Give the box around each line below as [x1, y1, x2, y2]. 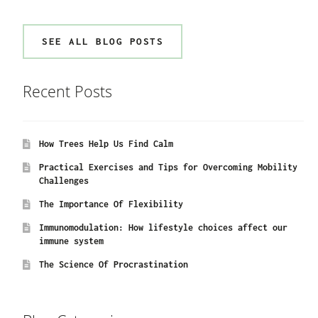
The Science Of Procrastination [38, 258, 188, 270]
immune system [38, 235, 104, 246]
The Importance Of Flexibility [38, 198, 183, 209]
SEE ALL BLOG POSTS [42, 35, 163, 48]
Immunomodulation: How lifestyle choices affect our [38, 221, 287, 233]
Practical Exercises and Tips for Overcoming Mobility [38, 161, 297, 172]
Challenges [38, 175, 89, 186]
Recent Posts [23, 81, 112, 108]
